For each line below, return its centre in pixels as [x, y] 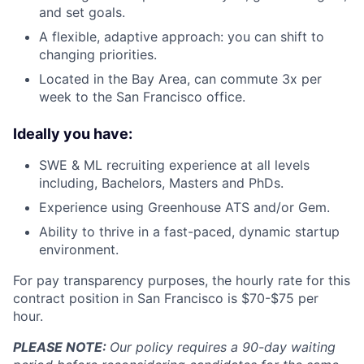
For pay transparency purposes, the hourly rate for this [182, 280]
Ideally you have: [73, 133]
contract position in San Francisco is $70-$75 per [166, 298]
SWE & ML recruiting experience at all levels [174, 165]
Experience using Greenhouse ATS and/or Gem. [184, 207]
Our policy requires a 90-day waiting [223, 347]
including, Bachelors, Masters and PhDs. [161, 182]
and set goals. [82, 12]
